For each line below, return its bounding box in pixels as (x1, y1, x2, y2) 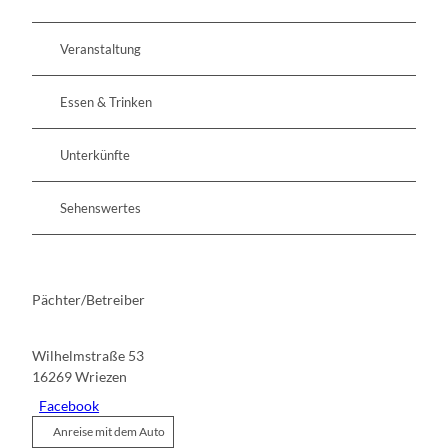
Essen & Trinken (60, 93, 152, 110)
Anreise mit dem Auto (53, 424, 165, 440)
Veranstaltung (60, 40, 141, 57)
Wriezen (75, 368, 127, 386)
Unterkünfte (60, 146, 130, 163)
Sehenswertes (60, 199, 141, 216)
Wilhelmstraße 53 (32, 347, 144, 365)
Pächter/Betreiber (32, 290, 145, 308)
